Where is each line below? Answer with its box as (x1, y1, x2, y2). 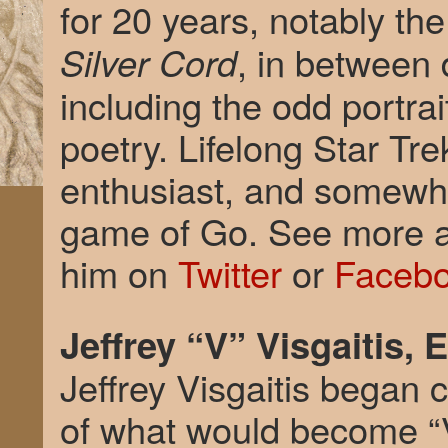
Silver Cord (60, 36, 237, 87)
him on (60, 246, 178, 298)
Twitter (178, 246, 282, 298)
